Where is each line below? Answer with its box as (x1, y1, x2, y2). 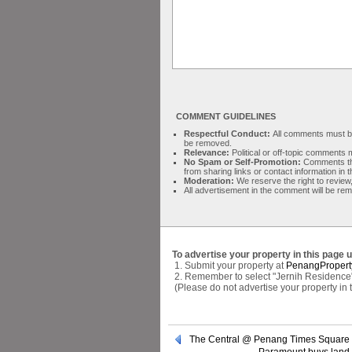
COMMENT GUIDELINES (176, 112, 276, 121)
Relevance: (184, 148, 232, 157)
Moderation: (184, 176, 236, 185)
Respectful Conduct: (184, 129, 273, 138)
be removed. (184, 138, 232, 148)
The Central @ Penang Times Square (189, 334, 350, 345)
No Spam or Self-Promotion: (184, 157, 303, 167)
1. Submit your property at (172, 260, 286, 271)
